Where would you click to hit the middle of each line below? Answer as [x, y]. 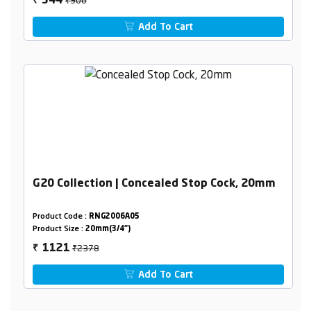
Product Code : [60, 217]
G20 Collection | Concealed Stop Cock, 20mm [154, 184]
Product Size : [59, 230]
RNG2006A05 [114, 217]
